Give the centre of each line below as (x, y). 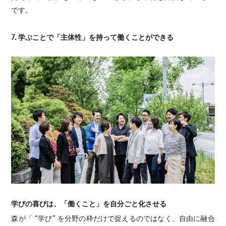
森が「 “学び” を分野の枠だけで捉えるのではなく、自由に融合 (113, 218)
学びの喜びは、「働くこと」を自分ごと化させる (89, 203)
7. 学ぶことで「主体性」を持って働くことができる (93, 37)
